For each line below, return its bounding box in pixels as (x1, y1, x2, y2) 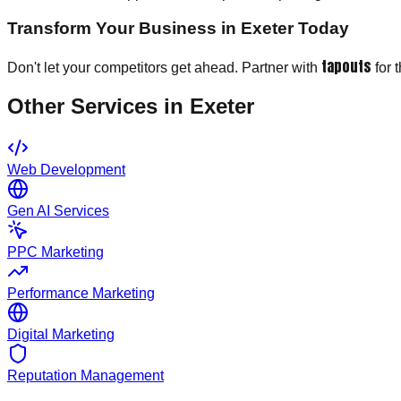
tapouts (321, 55, 371, 77)
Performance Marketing (7, 286, 155, 302)
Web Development (7, 162, 125, 178)
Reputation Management (7, 368, 164, 384)
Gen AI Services (7, 203, 109, 219)
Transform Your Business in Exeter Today (7, 18, 349, 38)
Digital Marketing (7, 327, 115, 343)
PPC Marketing (7, 244, 104, 260)
